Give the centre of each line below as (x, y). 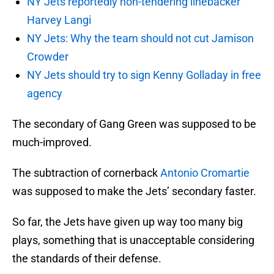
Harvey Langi (59, 20)
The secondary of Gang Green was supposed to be (134, 124)
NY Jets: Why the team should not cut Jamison (140, 39)
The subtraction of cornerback (86, 173)
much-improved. (52, 143)
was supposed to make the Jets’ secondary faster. (134, 191)
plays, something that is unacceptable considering (133, 240)
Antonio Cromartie (205, 173)
